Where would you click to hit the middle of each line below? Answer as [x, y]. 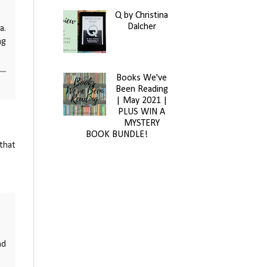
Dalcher [142, 27]
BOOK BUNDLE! [117, 135]
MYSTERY [142, 124]
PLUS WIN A [142, 112]
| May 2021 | [142, 101]
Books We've [142, 78]
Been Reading [142, 90]
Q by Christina [142, 15]
